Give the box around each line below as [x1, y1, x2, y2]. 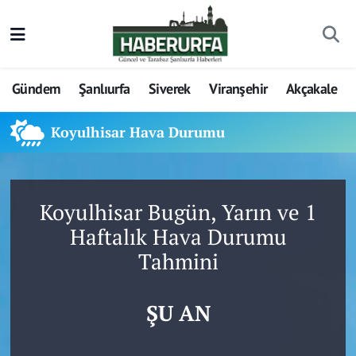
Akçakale [285, 79, 338, 99]
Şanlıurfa [78, 79, 130, 99]
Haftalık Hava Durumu [69, 222, 287, 251]
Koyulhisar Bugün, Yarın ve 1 [40, 197, 316, 226]
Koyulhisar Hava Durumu [51, 122, 226, 142]
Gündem [12, 79, 60, 99]
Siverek [149, 79, 191, 99]
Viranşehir [209, 79, 268, 99]
